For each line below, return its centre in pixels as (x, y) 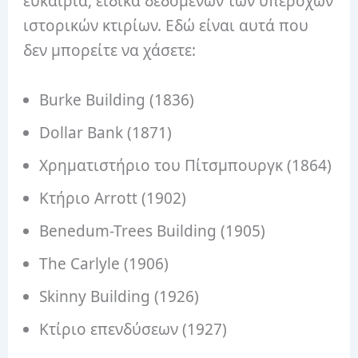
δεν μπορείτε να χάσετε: (110, 51)
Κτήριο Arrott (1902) (113, 198)
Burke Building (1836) (117, 99)
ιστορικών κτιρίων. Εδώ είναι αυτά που (166, 26)
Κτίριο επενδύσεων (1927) (133, 329)
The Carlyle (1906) (104, 263)
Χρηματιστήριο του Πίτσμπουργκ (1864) (186, 165)
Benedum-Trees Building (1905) (153, 231)
